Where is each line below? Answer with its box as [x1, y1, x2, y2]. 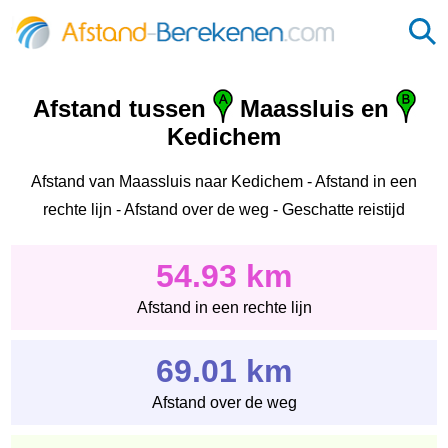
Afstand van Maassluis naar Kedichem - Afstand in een [31, 172, 417, 190]
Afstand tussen [32, 95, 213, 123]
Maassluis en [232, 95, 396, 123]
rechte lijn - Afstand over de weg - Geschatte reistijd [43, 200, 405, 218]
